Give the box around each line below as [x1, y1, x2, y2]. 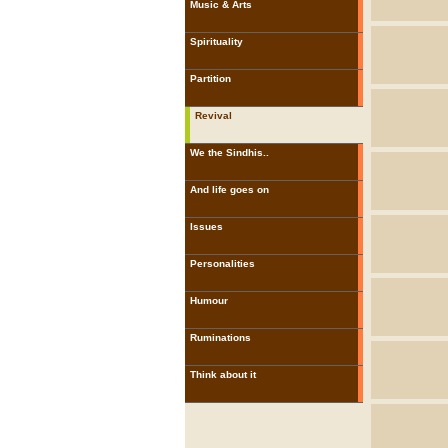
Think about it [189, 369, 256, 380]
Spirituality [189, 36, 243, 47]
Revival [194, 110, 232, 121]
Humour [189, 295, 228, 306]
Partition [189, 73, 231, 84]
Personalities [189, 258, 255, 269]
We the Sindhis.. [189, 147, 269, 158]
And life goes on [189, 184, 269, 195]
